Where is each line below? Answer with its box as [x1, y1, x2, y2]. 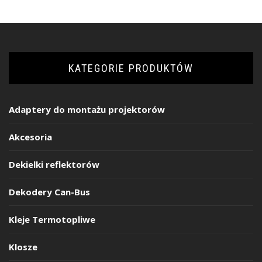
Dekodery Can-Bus [9, 185, 90, 198]
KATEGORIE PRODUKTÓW [68, 61, 194, 74]
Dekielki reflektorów [9, 158, 99, 170]
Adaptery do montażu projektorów [9, 103, 165, 115]
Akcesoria [9, 130, 52, 143]
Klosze [9, 240, 37, 253]
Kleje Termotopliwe [9, 213, 95, 225]
